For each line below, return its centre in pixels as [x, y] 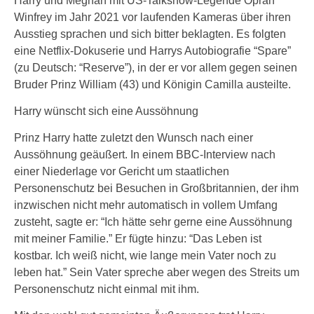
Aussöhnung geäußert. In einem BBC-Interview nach [145, 155]
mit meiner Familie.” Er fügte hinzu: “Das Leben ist [138, 239]
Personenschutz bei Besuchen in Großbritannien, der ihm [156, 188]
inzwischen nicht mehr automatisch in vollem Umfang [146, 205]
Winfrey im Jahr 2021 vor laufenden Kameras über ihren [152, 17]
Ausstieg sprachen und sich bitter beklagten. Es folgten [150, 34]
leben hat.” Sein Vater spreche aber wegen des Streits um [157, 272]
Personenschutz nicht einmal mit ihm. [107, 289]
